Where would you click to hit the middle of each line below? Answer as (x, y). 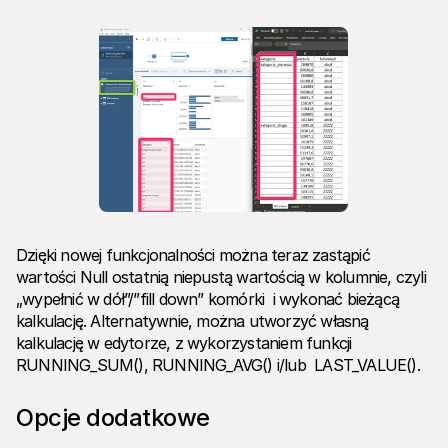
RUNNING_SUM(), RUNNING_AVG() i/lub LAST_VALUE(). (218, 365)
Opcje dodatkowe (113, 418)
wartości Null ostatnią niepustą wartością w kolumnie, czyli (221, 277)
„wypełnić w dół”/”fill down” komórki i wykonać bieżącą (208, 299)
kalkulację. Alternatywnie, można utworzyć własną (192, 321)
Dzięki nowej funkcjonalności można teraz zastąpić (193, 255)
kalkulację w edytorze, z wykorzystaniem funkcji (184, 343)
